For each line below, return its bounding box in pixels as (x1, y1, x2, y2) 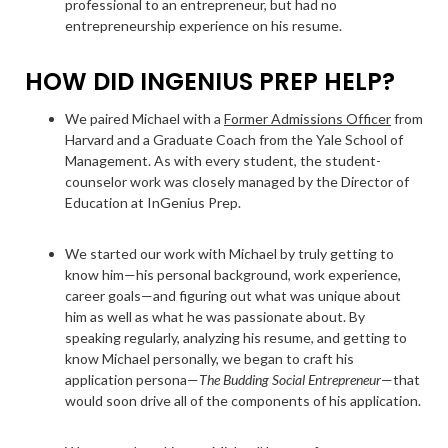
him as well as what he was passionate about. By (65, 308, 365, 325)
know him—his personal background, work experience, (65, 266, 401, 283)
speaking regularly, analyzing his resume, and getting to (65, 329, 407, 346)
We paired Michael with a (65, 110, 224, 127)
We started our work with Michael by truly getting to (65, 245, 394, 262)
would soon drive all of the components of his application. (65, 392, 421, 409)
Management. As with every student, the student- (65, 152, 381, 169)
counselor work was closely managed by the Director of (65, 173, 409, 190)
